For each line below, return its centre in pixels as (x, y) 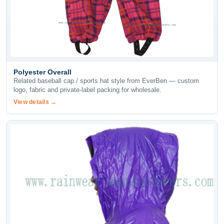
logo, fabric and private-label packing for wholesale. (87, 89)
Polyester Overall (42, 72)
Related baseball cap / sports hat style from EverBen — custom (106, 80)
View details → (35, 102)
